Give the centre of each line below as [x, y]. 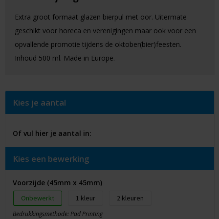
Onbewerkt [37, 198]
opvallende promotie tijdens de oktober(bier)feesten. [98, 44]
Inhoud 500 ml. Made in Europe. [65, 58]
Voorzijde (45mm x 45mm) [57, 183]
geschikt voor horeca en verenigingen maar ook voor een [105, 31]
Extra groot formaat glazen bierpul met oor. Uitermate [100, 17]
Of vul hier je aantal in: [52, 133]
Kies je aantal [39, 103]
